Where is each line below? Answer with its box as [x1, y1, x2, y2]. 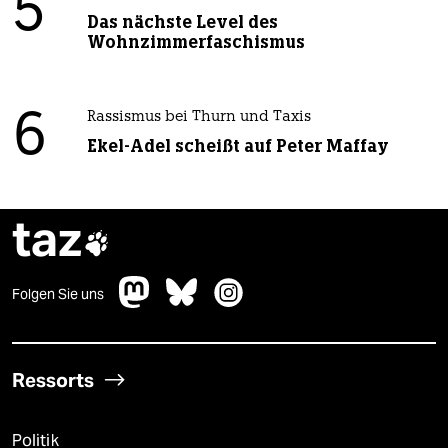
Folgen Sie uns [12, 285, 104, 304]
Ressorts [12, 368, 94, 393]
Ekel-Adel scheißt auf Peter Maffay [86, 135, 389, 158]
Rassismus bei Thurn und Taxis [86, 110, 311, 126]
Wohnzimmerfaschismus [86, 31, 305, 54]
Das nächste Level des [86, 11, 278, 34]
